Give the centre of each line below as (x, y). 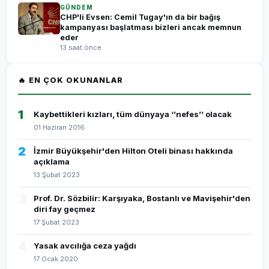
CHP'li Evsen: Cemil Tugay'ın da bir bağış (140, 17)
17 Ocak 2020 (56, 259)
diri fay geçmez (65, 209)
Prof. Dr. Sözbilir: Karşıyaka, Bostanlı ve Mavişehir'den (142, 198)
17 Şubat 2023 (56, 222)
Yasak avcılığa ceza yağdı (85, 246)
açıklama (52, 162)
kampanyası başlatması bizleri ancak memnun (151, 27)
